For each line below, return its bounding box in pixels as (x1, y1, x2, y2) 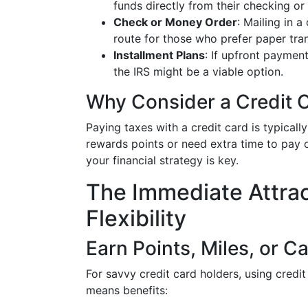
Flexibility (86, 205, 186, 232)
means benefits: (86, 283, 168, 297)
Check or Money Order (113, 15, 237, 29)
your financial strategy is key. (86, 153, 239, 167)
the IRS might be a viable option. (113, 65, 283, 78)
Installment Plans (113, 48, 205, 62)
